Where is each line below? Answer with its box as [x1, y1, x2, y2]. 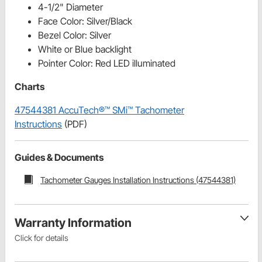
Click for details [15, 233, 68, 243]
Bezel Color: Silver [38, 29, 111, 41]
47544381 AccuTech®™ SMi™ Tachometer [15, 104, 184, 116]
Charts [15, 80, 44, 92]
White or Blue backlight [38, 43, 132, 55]
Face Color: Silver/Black [38, 15, 132, 27]
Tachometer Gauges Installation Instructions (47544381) [40, 174, 236, 185]
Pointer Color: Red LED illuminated [38, 57, 175, 69]
